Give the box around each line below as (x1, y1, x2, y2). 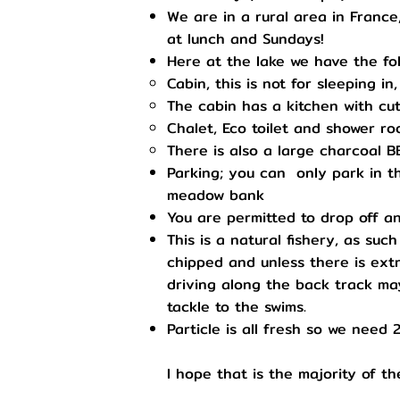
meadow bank (167, 184, 264, 206)
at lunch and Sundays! (167, 28, 324, 50)
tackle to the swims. (167, 296, 306, 318)
